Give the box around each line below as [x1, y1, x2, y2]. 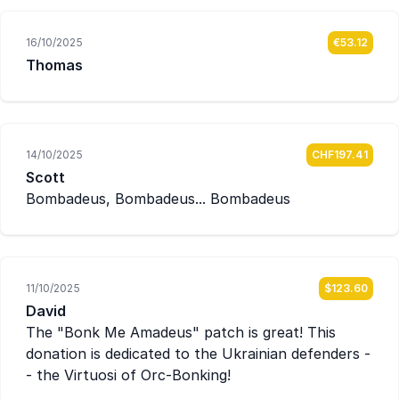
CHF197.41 [312, 148, 368, 161]
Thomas [26, 56, 83, 74]
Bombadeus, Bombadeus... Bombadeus [26, 190, 290, 208]
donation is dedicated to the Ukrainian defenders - [26, 345, 370, 362]
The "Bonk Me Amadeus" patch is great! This [26, 323, 336, 341]
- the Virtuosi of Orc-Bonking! [26, 366, 231, 384]
